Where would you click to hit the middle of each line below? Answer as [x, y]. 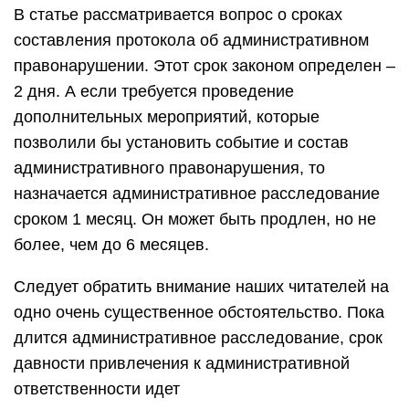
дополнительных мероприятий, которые [167, 117]
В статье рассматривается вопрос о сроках [178, 15]
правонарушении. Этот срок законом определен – [204, 66]
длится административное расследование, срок [198, 338]
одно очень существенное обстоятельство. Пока [199, 312]
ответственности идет [97, 389]
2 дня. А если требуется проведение [154, 91]
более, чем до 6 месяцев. [111, 245]
